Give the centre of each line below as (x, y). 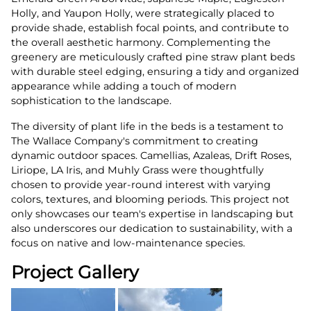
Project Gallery (75, 272)
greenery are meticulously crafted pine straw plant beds (153, 57)
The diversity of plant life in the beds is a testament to (147, 126)
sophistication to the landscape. (91, 100)
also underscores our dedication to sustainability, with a (152, 228)
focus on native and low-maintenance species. (128, 243)
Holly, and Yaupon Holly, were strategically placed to (143, 13)
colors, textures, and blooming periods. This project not (150, 199)
